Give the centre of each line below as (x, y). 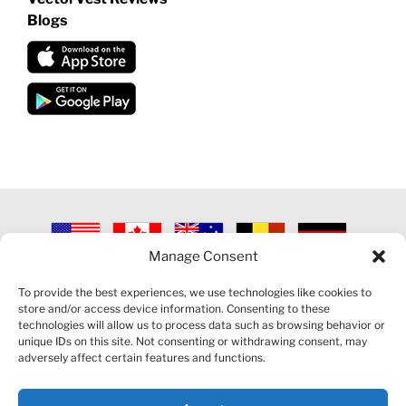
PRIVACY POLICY (170, 283)
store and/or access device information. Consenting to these (174, 309)
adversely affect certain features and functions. (142, 358)
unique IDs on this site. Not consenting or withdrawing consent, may (193, 341)
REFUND (347, 283)
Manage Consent (203, 256)
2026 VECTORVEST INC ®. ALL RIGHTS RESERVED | (190, 266)
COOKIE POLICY (271, 283)
